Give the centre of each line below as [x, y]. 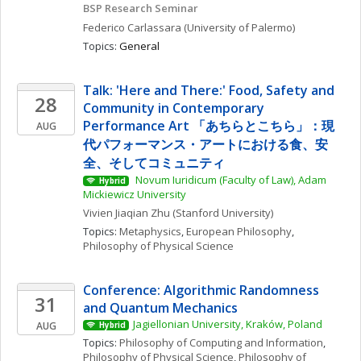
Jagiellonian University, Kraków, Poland [227, 324]
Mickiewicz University [135, 194]
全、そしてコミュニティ [154, 163]
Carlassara [154, 27]
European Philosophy [239, 231]
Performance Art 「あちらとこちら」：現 [209, 126]
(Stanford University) [223, 213]
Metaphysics [150, 231]
